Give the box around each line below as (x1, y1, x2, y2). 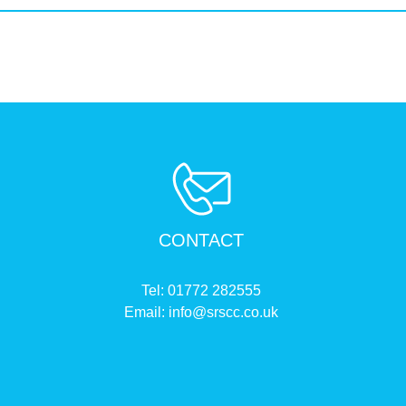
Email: (123, 304, 169, 321)
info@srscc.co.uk (168, 304, 278, 321)
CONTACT (158, 230, 244, 251)
